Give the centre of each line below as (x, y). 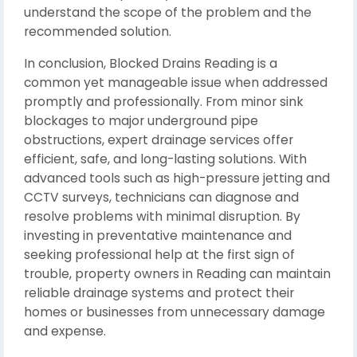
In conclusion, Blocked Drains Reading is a (151, 63)
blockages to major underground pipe (141, 121)
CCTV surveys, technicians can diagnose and (161, 197)
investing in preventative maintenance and (158, 235)
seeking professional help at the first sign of (159, 255)
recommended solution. (98, 31)
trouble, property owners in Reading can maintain (177, 274)
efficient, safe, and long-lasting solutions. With (165, 159)
